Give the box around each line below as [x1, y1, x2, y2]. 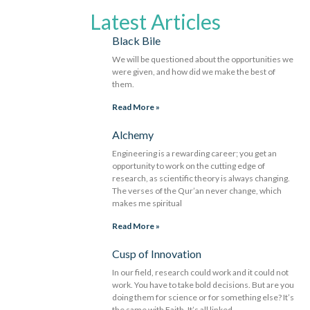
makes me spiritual [112, 198, 183, 209]
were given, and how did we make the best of [112, 66, 276, 77]
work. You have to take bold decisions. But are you [112, 280, 295, 291]
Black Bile [112, 34, 161, 48]
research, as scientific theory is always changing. [112, 173, 291, 184]
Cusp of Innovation [112, 247, 202, 261]
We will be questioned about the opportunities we [112, 54, 294, 65]
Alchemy [112, 128, 154, 142]
